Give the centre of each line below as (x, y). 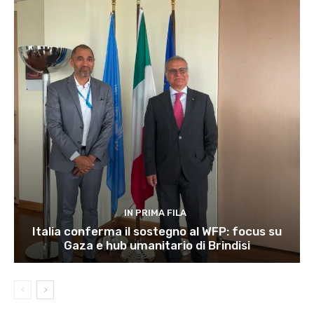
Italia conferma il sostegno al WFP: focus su (157, 232)
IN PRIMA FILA (155, 213)
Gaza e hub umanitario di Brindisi (157, 246)
